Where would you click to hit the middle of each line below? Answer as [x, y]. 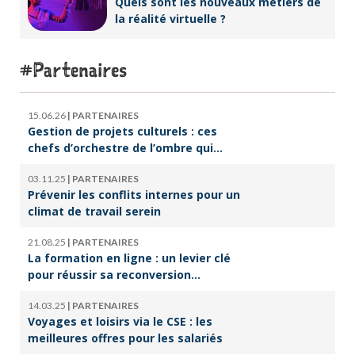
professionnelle [73, 291]
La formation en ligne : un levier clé [129, 258]
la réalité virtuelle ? [170, 18]
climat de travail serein [94, 211]
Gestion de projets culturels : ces [122, 131]
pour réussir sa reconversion [109, 274]
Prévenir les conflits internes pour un [134, 194]
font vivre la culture [85, 164]
